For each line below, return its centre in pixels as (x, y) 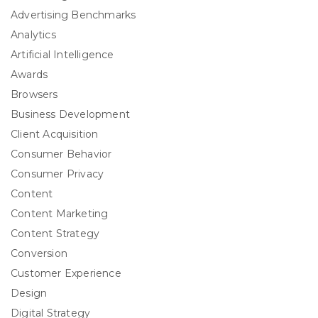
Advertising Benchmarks (73, 15)
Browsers (34, 95)
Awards (29, 75)
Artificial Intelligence (62, 55)
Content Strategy (55, 234)
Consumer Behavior (61, 154)
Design (29, 294)
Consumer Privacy (57, 174)
